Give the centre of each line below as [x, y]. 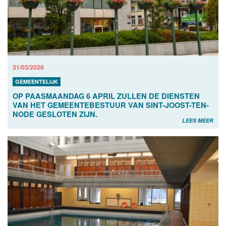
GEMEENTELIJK [37, 82]
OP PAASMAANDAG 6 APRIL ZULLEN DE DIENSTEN [106, 96]
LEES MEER [198, 121]
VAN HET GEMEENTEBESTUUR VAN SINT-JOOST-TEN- [111, 105]
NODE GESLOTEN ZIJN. [55, 114]
